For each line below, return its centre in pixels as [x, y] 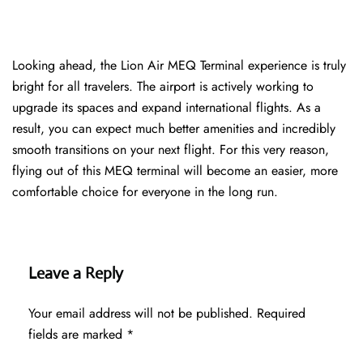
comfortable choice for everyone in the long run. [147, 192]
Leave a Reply [76, 274]
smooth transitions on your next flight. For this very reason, [171, 150]
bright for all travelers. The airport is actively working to [163, 87]
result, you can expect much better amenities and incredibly [174, 129]
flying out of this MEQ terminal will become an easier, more [175, 171]
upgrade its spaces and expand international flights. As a [167, 108]
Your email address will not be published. [141, 314]
